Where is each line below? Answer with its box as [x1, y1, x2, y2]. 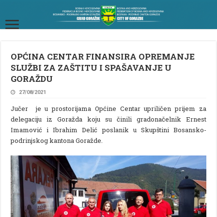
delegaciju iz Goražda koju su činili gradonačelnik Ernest [11, 114, 206, 124]
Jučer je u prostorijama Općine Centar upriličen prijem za [11, 104, 206, 113]
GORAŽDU [11, 73, 53, 84]
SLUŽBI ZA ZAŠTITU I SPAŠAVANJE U [11, 62, 172, 73]
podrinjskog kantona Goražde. [11, 136, 103, 145]
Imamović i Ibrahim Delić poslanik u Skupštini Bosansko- [11, 125, 206, 134]
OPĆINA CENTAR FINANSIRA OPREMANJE [11, 50, 195, 62]
